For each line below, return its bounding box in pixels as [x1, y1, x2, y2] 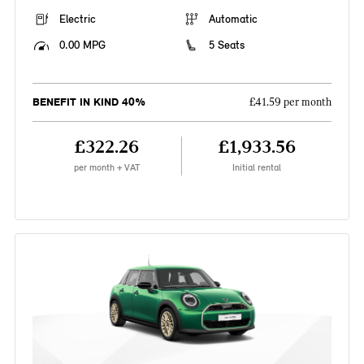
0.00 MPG [58, 38, 106, 53]
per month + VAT [73, 162, 140, 174]
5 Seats [209, 38, 245, 53]
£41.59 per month [249, 96, 332, 110]
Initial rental [232, 162, 282, 174]
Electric [58, 12, 96, 27]
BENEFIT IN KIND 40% [32, 95, 145, 110]
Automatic [209, 12, 258, 27]
